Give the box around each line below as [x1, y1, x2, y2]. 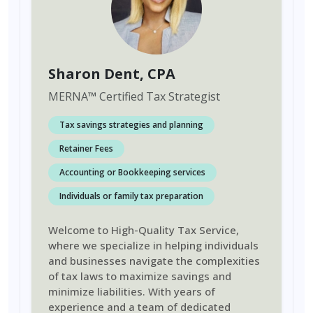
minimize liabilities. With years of [48, 284, 215, 298]
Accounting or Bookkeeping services [59, 166, 205, 178]
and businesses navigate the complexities [48, 254, 260, 268]
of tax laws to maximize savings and [48, 269, 231, 283]
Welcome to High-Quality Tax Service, [48, 223, 239, 237]
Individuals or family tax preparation [59, 190, 203, 202]
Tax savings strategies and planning [59, 119, 203, 131]
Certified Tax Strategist [96, 89, 220, 104]
